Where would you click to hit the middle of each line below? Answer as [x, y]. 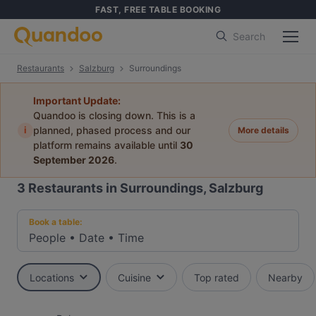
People [47, 238]
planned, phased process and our [112, 130]
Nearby [285, 277]
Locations [52, 277]
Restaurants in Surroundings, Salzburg [146, 188]
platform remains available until [107, 145]
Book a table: [56, 222]
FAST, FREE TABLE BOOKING [158, 10]
